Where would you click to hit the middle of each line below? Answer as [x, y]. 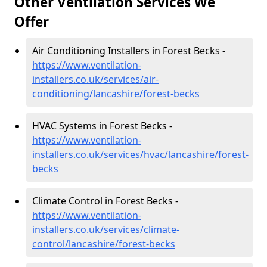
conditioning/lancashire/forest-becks [116, 94]
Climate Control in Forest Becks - [105, 201]
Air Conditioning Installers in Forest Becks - [129, 51]
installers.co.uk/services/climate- [106, 229]
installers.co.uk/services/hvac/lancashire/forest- [140, 154]
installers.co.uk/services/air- [95, 79]
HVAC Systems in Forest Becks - [102, 126]
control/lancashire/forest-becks [104, 244]
